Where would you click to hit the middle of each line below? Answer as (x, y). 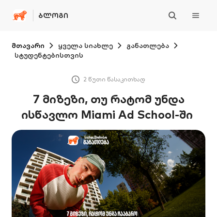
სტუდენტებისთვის (49, 55)
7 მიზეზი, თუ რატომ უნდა (108, 99)
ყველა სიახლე (85, 46)
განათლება (148, 46)
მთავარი (28, 46)
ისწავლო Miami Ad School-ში (108, 114)
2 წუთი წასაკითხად (114, 79)
